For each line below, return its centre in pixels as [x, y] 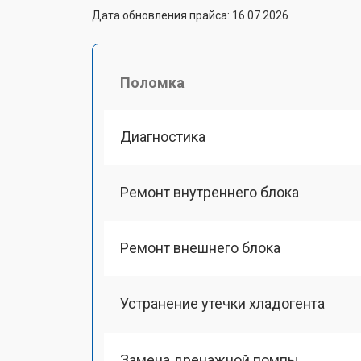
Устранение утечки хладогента [222, 304]
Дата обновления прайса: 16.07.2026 [190, 15]
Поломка [152, 82]
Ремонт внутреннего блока [210, 192]
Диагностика [163, 136]
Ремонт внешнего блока [200, 248]
